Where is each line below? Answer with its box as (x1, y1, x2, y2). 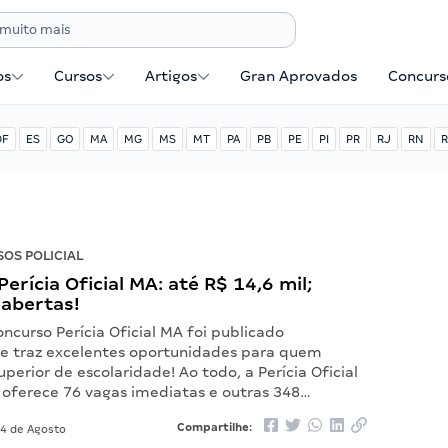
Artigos (145, 68, 198, 84)
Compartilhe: (176, 421, 255, 433)
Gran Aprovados (240, 68, 358, 84)
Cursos (54, 68, 103, 84)
